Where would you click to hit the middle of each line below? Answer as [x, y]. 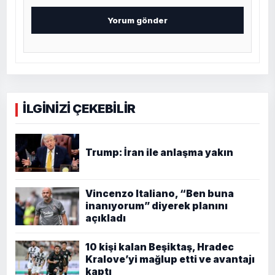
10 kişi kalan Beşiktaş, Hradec [160, 247]
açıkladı [106, 218]
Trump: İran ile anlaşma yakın [159, 152]
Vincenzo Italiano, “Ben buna [160, 193]
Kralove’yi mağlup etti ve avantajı [170, 259]
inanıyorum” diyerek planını [157, 206]
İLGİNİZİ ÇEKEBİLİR [79, 108]
